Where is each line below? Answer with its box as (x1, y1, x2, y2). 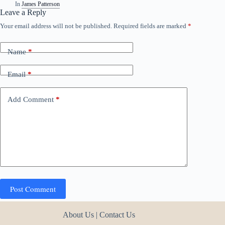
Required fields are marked (114, 22, 188, 30)
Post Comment (10, 183, 56, 194)
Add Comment (8, 95, 54, 104)
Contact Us (99, 210, 136, 219)
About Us (63, 210, 94, 219)
